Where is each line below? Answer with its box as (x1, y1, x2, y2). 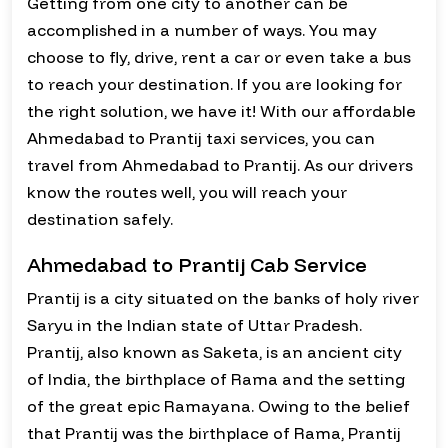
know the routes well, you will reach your (27, 182, 347, 203)
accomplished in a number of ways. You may (27, 20, 377, 41)
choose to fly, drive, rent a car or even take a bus (27, 47, 411, 68)
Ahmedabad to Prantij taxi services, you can (27, 128, 375, 149)
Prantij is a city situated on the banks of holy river (27, 288, 419, 309)
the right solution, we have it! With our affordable (27, 101, 416, 122)
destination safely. (27, 209, 173, 230)
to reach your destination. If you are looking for (27, 74, 402, 95)
